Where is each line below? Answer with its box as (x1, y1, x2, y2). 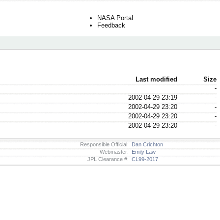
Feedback (97, 22, 125, 29)
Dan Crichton (129, 141, 163, 147)
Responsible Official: (80, 141, 129, 147)
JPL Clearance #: (87, 156, 129, 162)
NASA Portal (97, 14, 133, 22)
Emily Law (129, 148, 156, 155)
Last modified (135, 76, 177, 83)
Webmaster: (100, 148, 129, 155)
